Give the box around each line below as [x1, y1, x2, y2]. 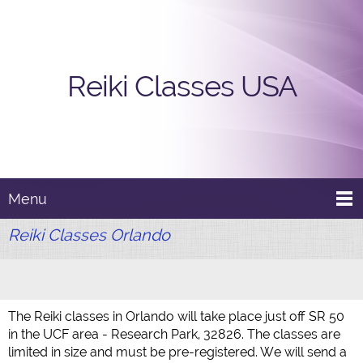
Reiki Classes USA [66, 69, 297, 103]
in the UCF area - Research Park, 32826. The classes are [8, 327, 340, 342]
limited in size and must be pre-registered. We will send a [8, 344, 347, 360]
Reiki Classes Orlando [8, 225, 170, 245]
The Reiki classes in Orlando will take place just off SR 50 [8, 309, 344, 324]
